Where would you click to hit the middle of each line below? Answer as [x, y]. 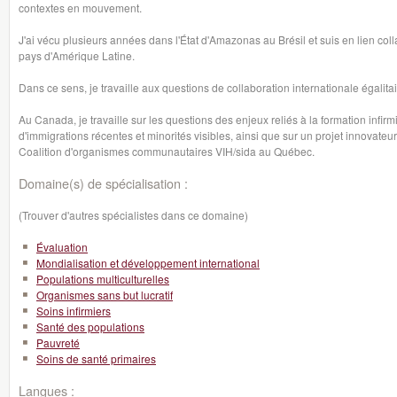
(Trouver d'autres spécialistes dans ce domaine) [133, 215]
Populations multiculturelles [103, 279]
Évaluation [62, 247]
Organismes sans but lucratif [105, 295]
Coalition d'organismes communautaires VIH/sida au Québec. [167, 151]
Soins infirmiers [74, 311]
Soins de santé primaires [96, 358]
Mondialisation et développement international [148, 263]
